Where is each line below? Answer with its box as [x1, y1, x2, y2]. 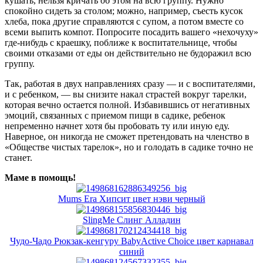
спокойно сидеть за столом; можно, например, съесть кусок [5, 5, 243, 16]
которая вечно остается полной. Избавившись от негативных [5, 99, 250, 110]
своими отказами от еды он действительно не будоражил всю [5, 48, 251, 58]
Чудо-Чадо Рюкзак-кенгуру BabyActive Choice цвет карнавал [9, 235, 254, 246]
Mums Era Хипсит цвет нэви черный [58, 193, 205, 204]
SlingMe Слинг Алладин [82, 214, 181, 225]
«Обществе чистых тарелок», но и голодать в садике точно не [5, 141, 253, 152]
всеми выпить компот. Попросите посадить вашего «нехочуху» [5, 26, 258, 37]
